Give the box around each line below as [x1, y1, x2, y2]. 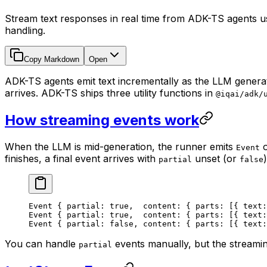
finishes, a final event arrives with [5, 152, 159, 164]
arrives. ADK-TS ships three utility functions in [5, 87, 216, 100]
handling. [5, 24, 45, 37]
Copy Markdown [24, 55, 79, 64]
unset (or [192, 152, 240, 164]
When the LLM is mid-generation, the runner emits [5, 140, 236, 153]
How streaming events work [5, 111, 199, 129]
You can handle [5, 237, 79, 250]
